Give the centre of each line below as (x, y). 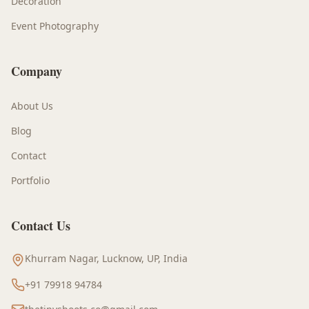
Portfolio (30, 180)
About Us (32, 106)
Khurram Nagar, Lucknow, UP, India (106, 258)
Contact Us (41, 226)
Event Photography (55, 26)
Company (37, 71)
